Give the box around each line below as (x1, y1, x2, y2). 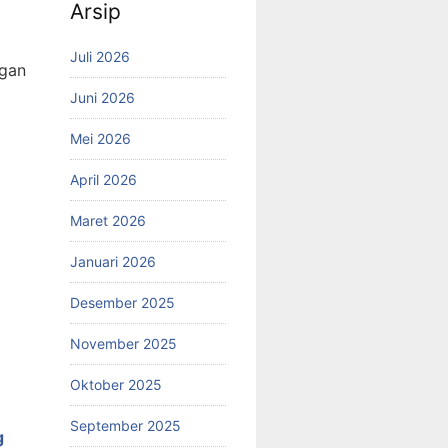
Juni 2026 (70, 88, 135, 106)
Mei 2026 (70, 129, 131, 147)
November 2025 (70, 334, 177, 352)
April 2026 (70, 170, 137, 188)
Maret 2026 (70, 211, 146, 229)
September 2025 (70, 416, 181, 434)
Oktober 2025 (70, 375, 162, 393)
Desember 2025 (70, 293, 175, 311)
